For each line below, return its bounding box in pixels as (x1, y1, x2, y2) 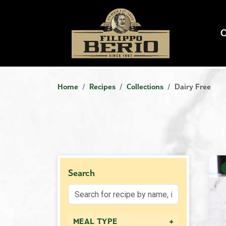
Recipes (89, 83, 116, 91)
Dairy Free (175, 83, 211, 91)
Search (68, 168, 95, 178)
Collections (127, 83, 163, 91)
